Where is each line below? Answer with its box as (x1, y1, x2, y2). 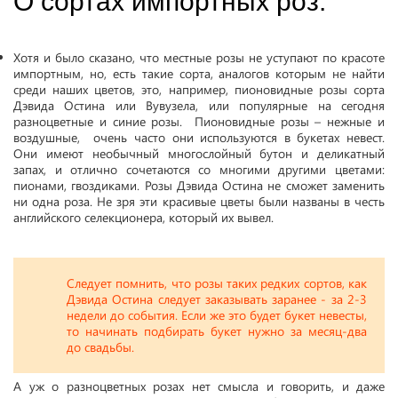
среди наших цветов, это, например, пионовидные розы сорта (13, 80, 385, 98)
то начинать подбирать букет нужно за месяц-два (67, 322, 367, 339)
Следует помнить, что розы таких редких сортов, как (67, 275, 367, 291)
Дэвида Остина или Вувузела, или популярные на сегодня (13, 96, 385, 114)
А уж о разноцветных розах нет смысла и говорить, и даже (13, 378, 385, 394)
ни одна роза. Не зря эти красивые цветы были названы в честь (13, 192, 385, 210)
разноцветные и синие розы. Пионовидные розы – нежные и (13, 112, 385, 130)
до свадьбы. (67, 338, 134, 355)
